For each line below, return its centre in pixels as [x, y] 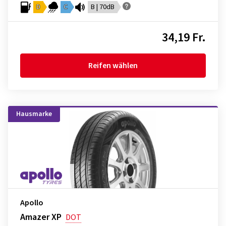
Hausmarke [34, 114]
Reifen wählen [113, 66]
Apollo [32, 203]
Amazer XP [41, 217]
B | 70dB [103, 7]
